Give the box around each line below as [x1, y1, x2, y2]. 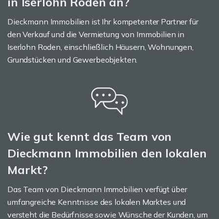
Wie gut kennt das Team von [7, 129, 172, 144]
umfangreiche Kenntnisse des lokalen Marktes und [7, 197, 186, 207]
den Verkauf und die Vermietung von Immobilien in [7, 29, 185, 39]
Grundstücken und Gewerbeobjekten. [7, 55, 138, 65]
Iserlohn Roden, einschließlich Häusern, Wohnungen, [7, 42, 194, 52]
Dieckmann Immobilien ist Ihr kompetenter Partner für [7, 17, 198, 26]
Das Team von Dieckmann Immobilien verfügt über [7, 184, 187, 194]
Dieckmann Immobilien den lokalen [7, 146, 207, 160]
